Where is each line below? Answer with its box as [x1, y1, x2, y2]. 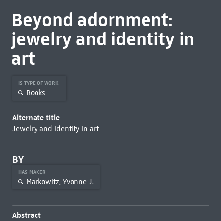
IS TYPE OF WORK [18, 80, 60, 86]
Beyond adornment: [11, 8, 172, 31]
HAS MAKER [18, 169, 47, 175]
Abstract [12, 210, 41, 220]
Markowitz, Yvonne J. [26, 177, 94, 186]
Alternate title [12, 113, 60, 122]
